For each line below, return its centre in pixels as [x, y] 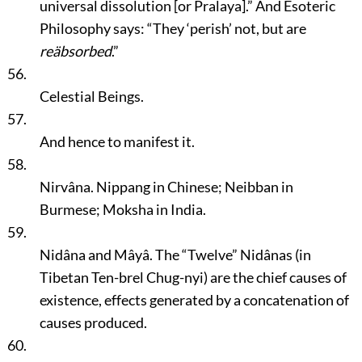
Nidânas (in [274, 255]
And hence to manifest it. [117, 141]
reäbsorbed [75, 51]
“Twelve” [209, 255]
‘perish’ [209, 28]
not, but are [269, 28]
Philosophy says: [93, 28]
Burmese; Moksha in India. [122, 209]
